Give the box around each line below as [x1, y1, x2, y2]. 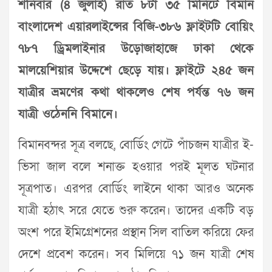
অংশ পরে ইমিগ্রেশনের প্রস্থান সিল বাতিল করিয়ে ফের [18, 225, 254, 240]
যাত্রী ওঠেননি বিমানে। [18, 106, 118, 122]
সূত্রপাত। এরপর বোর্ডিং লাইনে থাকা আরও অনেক [18, 181, 254, 197]
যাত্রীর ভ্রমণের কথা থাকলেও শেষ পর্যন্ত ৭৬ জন [18, 84, 254, 100]
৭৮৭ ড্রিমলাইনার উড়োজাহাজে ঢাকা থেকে [18, 41, 254, 56]
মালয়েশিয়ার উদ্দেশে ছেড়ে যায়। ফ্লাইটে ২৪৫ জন [18, 63, 254, 78]
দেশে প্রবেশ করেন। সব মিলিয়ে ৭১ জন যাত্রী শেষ [18, 246, 254, 262]
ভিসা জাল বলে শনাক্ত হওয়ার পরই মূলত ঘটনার [18, 159, 254, 175]
